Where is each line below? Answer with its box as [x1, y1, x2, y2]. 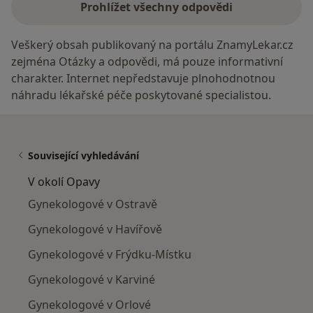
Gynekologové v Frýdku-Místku [28, 246, 191, 262]
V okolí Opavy [28, 173, 100, 189]
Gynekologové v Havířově [28, 221, 162, 237]
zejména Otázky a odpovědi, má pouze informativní [11, 53, 283, 69]
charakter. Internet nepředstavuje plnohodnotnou [11, 70, 275, 86]
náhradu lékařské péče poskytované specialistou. [11, 87, 271, 103]
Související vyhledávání [28, 148, 139, 162]
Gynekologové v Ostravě [28, 196, 157, 212]
